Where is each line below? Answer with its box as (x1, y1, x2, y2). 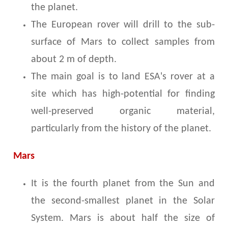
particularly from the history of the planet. (31, 124, 212, 134)
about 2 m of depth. (31, 54, 117, 65)
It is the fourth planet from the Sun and (31, 179, 215, 189)
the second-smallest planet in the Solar (31, 196, 215, 207)
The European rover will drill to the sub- (31, 20, 215, 31)
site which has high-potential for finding (31, 89, 215, 100)
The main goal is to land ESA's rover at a (31, 72, 215, 82)
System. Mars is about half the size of (31, 213, 215, 224)
